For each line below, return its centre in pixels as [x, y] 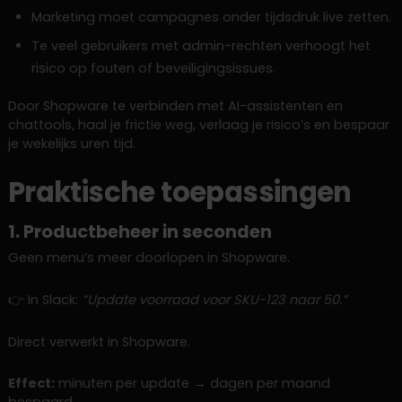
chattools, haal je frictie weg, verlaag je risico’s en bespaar [198, 125]
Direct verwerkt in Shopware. [99, 341]
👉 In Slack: [44, 299]
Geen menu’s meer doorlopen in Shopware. [149, 257]
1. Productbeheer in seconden [140, 232]
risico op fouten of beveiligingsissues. [153, 68]
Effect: [31, 384]
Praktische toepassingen [179, 193]
